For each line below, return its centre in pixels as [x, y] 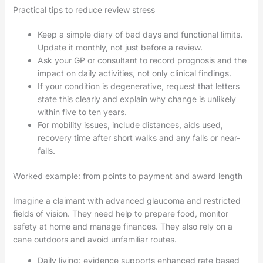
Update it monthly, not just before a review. [120, 48]
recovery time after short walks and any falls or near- [139, 138]
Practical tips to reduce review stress [84, 10]
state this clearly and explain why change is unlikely [136, 99]
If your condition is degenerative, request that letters [138, 86]
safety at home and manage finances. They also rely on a [122, 227]
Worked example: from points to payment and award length [127, 176]
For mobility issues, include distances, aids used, [130, 125]
